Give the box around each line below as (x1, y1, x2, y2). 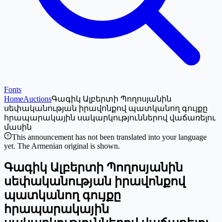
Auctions (23, 95, 52, 103)
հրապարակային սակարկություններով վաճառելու (4, 113, 216, 122)
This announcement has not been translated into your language (12, 133, 207, 141)
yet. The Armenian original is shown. (4, 142, 120, 150)
